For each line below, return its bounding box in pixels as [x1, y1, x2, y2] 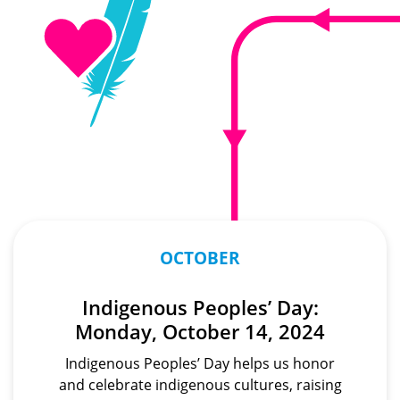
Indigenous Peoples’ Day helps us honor [65, 353, 335, 373]
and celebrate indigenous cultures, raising [58, 374, 342, 395]
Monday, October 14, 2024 [75, 317, 325, 346]
